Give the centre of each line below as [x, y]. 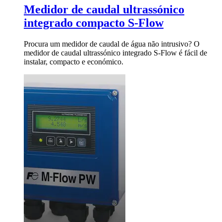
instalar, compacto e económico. [74, 61]
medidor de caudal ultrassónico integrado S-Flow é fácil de [115, 53]
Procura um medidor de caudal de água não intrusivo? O [112, 44]
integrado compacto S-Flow [94, 23]
